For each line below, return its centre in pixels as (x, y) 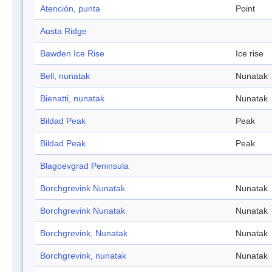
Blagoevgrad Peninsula (84, 166)
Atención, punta (70, 9)
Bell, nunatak (65, 76)
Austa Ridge (63, 31)
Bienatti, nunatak (72, 99)
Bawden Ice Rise (72, 54)
